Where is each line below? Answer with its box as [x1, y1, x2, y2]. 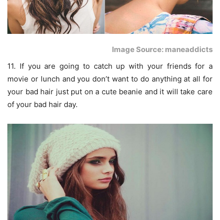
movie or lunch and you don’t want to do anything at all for [7, 74, 213, 84]
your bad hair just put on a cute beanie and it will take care [7, 87, 213, 97]
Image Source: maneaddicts [112, 45, 213, 55]
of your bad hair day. [7, 100, 78, 110]
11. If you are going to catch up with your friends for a [7, 61, 213, 71]
